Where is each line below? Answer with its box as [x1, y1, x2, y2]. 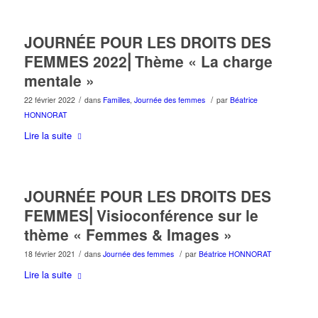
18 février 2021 [23, 248, 75, 260]
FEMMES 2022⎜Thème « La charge [23, 50, 273, 72]
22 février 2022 [23, 94, 75, 106]
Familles [102, 94, 130, 106]
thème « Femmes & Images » [23, 224, 232, 246]
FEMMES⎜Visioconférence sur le [23, 204, 258, 226]
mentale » [23, 70, 94, 92]
